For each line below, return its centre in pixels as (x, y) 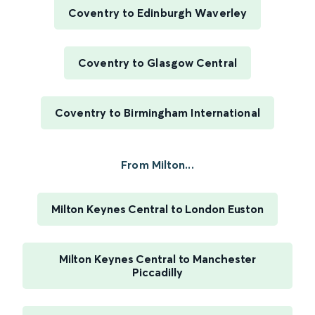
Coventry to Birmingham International (157, 113)
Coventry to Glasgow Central (157, 63)
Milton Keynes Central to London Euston (157, 209)
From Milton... (157, 165)
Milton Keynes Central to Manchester (157, 259)
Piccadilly (157, 272)
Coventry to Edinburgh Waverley (157, 13)
